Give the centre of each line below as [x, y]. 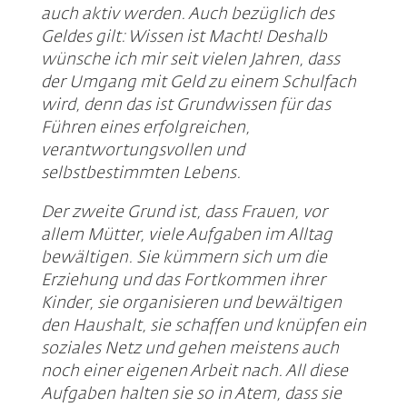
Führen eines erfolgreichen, [145, 129]
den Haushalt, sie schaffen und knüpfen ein [203, 327]
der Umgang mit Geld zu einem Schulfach [198, 83]
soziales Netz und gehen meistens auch [189, 349]
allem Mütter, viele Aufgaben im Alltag [186, 236]
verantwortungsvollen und [142, 151]
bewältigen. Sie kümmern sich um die [184, 258]
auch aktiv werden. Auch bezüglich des [187, 15]
